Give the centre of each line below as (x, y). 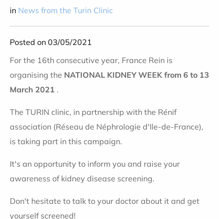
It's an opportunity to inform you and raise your (95, 164)
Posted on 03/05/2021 (51, 42)
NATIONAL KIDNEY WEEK (113, 75)
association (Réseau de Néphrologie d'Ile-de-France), (107, 127)
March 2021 (33, 89)
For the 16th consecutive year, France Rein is (91, 60)
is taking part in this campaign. (66, 141)
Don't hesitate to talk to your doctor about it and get (105, 201)
